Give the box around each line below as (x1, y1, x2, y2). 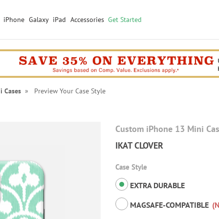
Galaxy (28, 15, 49, 24)
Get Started (108, 15, 142, 24)
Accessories (70, 15, 104, 24)
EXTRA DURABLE (128, 180, 185, 191)
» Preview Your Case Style (21, 87, 106, 96)
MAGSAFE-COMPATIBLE (130, 200, 209, 210)
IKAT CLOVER (115, 140, 163, 152)
